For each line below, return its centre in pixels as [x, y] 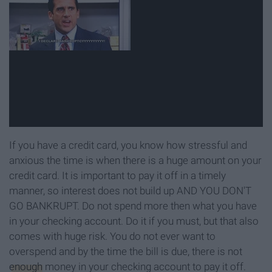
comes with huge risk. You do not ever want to [112, 236]
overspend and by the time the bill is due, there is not [126, 251]
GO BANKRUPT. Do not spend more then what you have [133, 206]
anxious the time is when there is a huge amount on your [135, 160]
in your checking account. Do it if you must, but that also [134, 221]
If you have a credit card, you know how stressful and [128, 145]
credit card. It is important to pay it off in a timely [117, 175]
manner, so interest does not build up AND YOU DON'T [130, 190]
